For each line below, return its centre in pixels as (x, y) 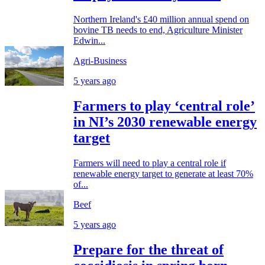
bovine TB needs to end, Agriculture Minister (158, 30)
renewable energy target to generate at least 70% (163, 174)
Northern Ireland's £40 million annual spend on (161, 20)
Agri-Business (100, 61)
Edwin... (89, 41)
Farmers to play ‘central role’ (164, 106)
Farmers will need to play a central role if (150, 163)
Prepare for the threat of (148, 249)
